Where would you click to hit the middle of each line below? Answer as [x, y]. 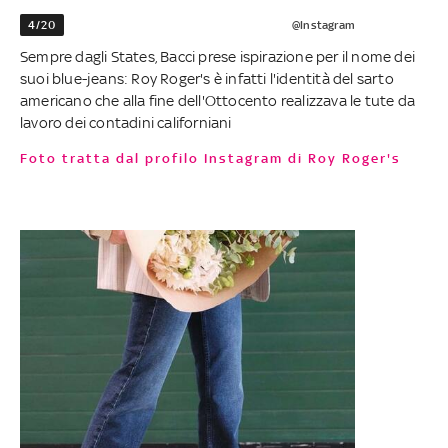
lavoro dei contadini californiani [126, 123]
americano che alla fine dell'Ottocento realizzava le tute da [218, 101]
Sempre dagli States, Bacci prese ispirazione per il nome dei [218, 57]
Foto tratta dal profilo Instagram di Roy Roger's [215, 159]
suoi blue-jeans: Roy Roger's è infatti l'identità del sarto [207, 79]
